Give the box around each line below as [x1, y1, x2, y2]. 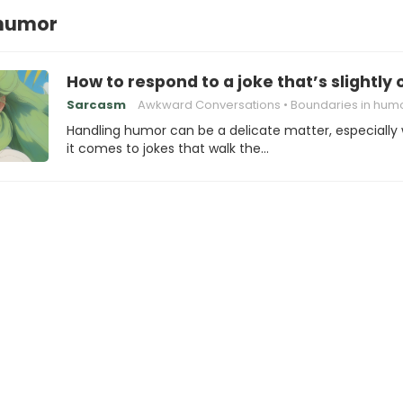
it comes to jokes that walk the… [67, 139, 269, 157]
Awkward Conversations [138, 96, 281, 113]
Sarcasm [67, 96, 126, 113]
